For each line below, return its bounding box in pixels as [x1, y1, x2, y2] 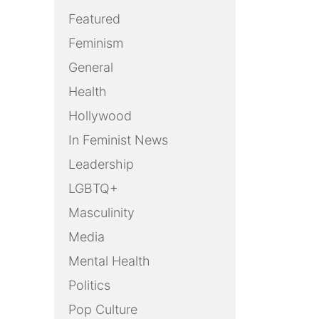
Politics [68, 278, 110, 293]
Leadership [68, 157, 134, 172]
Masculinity [68, 205, 135, 221]
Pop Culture [68, 302, 137, 318]
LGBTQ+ [68, 181, 118, 197]
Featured [68, 11, 120, 27]
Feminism [68, 36, 123, 51]
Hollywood [68, 108, 132, 124]
